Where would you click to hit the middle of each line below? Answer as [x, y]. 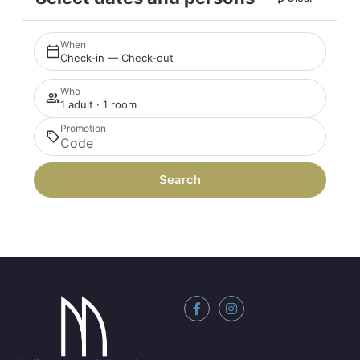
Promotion [83, 129]
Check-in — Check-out [117, 57]
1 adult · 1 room [98, 104]
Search [180, 180]
